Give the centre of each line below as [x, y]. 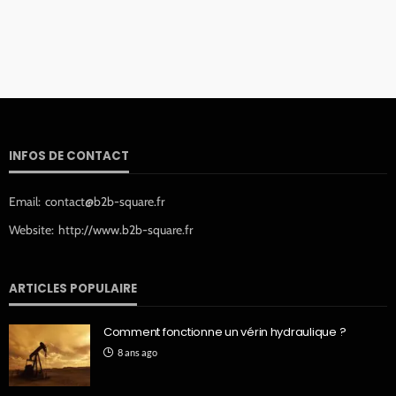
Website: [31, 230]
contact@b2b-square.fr [105, 202]
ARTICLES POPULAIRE [73, 289]
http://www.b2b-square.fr [126, 230]
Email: [25, 202]
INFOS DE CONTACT [69, 156]
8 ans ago [137, 352]
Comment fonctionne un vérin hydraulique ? [225, 332]
